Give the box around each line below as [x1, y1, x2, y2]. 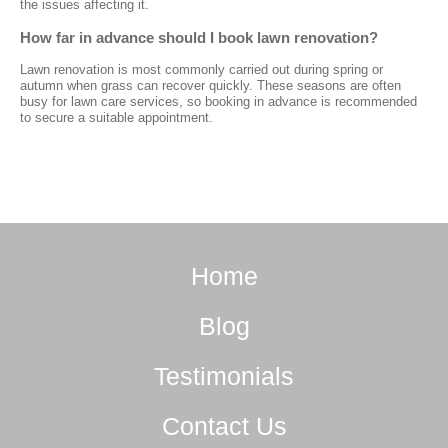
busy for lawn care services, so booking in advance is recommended [20, 93, 417, 109]
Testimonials [154, 361, 294, 390]
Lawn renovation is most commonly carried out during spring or [20, 61, 383, 77]
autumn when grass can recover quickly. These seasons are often [20, 77, 401, 93]
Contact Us [161, 411, 287, 440]
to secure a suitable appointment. [20, 109, 213, 125]
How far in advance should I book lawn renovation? [20, 28, 378, 46]
